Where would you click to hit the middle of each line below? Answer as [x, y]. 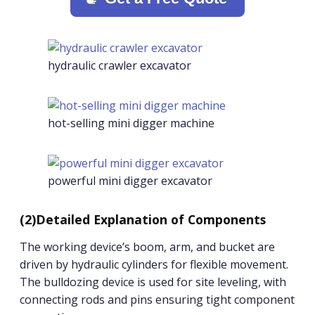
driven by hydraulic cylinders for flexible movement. [154, 264]
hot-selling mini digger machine [131, 123]
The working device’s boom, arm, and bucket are [147, 247]
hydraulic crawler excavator [120, 65]
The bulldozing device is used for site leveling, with [153, 282]
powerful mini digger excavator [130, 181]
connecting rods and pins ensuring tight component [157, 300]
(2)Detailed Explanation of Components [143, 219]
